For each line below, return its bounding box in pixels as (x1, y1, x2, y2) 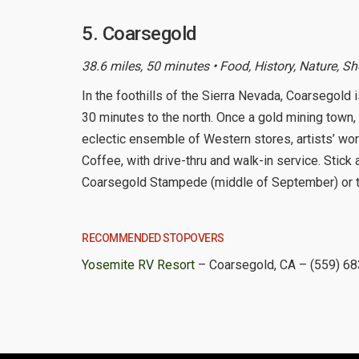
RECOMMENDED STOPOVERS (82, 231, 224, 244)
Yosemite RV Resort (82, 256, 195, 272)
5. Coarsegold (82, 22, 197, 45)
